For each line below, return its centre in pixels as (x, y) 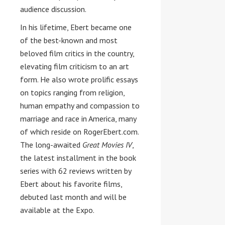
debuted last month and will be (73, 197)
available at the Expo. (57, 210)
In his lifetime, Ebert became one (76, 27)
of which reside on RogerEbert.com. (79, 132)
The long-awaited (51, 145)
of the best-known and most (69, 40)
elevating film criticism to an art (75, 66)
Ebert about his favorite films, (71, 184)
